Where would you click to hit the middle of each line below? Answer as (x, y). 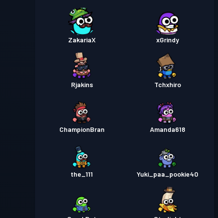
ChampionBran (82, 129)
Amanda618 (167, 129)
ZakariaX (82, 40)
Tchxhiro (167, 84)
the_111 (82, 174)
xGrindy (167, 40)
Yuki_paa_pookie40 (167, 174)
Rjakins (82, 84)
